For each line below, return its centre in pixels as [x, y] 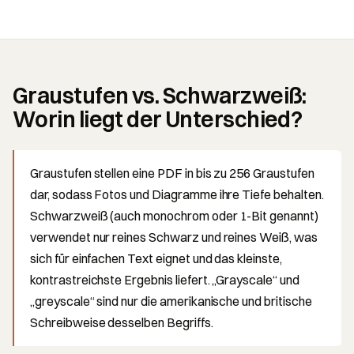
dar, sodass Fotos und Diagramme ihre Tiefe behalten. [177, 194]
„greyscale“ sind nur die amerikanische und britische [171, 301]
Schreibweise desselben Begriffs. [122, 322]
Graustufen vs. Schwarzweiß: [160, 95]
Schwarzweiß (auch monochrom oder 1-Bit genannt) [174, 215]
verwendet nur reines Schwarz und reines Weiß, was [174, 237]
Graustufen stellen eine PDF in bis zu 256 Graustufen [172, 173]
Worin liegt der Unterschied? [158, 119]
